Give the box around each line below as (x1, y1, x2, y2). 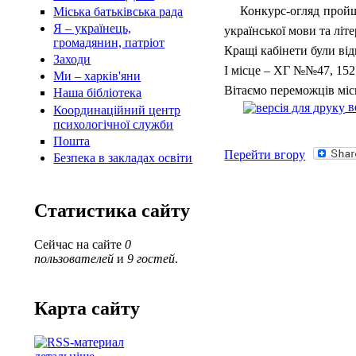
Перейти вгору (224, 148, 306, 161)
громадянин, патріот (53, 35, 165, 49)
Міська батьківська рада (53, 4, 184, 18)
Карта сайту (34, 297, 141, 319)
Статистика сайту (34, 199, 191, 221)
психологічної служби (53, 117, 174, 131)
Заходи (53, 52, 91, 67)
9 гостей (127, 251, 176, 265)
